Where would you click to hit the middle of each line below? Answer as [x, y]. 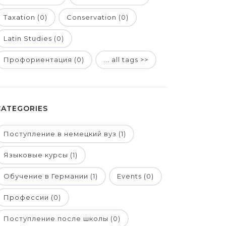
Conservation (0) [98, 17]
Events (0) [135, 176]
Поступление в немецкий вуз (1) [65, 134]
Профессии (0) [32, 197]
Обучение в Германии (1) [51, 176]
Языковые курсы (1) [41, 155]
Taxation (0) [25, 17]
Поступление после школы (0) [62, 218]
